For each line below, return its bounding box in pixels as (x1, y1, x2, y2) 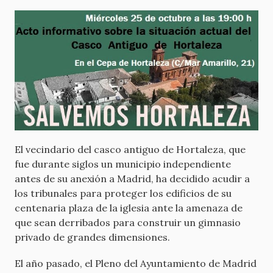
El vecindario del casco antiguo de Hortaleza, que (15, 143, 246, 156)
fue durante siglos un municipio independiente (15, 158, 231, 171)
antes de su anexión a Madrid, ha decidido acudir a (15, 172, 250, 185)
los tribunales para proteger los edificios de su (15, 187, 232, 200)
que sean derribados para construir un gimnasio (15, 216, 241, 229)
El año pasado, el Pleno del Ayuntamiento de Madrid (15, 257, 257, 270)
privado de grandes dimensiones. (15, 231, 170, 244)
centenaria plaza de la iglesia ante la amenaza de (15, 202, 243, 214)
